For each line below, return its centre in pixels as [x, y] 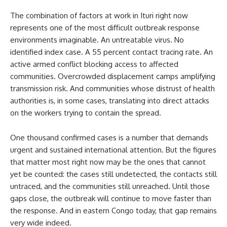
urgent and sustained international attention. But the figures [113, 150]
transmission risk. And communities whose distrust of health [112, 88]
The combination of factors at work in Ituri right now [99, 15]
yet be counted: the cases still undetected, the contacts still [113, 174]
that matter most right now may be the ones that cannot [108, 162]
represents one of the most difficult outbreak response [105, 28]
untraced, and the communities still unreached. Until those [110, 186]
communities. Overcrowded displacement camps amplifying [113, 76]
